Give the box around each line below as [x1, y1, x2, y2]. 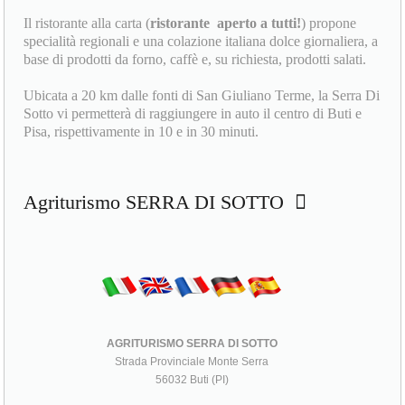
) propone [301, 14, 357, 31]
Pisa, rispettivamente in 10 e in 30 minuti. [24, 123, 259, 139]
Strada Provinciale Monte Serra [115, 354, 269, 368]
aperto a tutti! [213, 14, 302, 31]
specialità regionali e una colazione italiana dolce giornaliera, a [24, 33, 379, 49]
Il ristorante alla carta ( [24, 14, 151, 31]
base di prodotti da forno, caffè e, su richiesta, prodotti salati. [24, 51, 371, 67]
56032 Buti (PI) [155, 372, 229, 386]
